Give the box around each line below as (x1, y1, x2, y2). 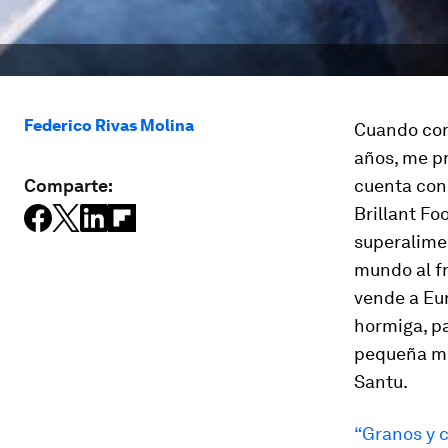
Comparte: (24, 175, 113, 196)
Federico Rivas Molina (24, 116, 194, 135)
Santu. (354, 371, 408, 392)
